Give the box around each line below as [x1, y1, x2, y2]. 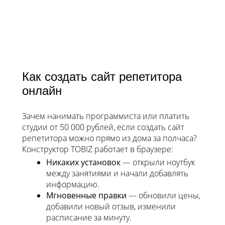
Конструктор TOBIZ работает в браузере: [22, 144, 173, 155]
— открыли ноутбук [121, 157, 195, 168]
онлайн [22, 84, 62, 98]
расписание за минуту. [46, 212, 132, 223]
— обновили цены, [127, 190, 200, 201]
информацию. [46, 179, 99, 190]
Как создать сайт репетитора [22, 70, 182, 84]
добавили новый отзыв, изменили [46, 201, 176, 212]
